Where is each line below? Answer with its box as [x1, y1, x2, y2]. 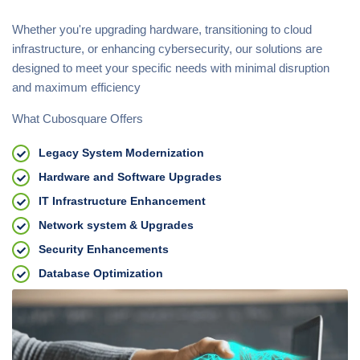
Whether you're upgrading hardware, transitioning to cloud [12, 22, 312, 36]
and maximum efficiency [12, 80, 141, 94]
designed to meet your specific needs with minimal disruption [12, 61, 329, 75]
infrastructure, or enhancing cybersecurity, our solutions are [12, 42, 322, 55]
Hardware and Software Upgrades [39, 170, 222, 183]
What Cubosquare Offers [12, 112, 143, 125]
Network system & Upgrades [39, 219, 194, 231]
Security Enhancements [39, 243, 169, 256]
